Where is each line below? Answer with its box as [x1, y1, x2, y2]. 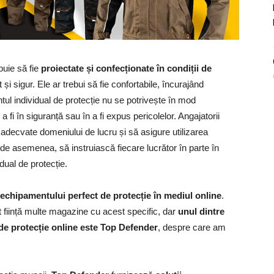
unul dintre [178, 206, 224, 217]
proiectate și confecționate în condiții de [41, 63, 212, 73]
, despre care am [158, 222, 226, 232]
